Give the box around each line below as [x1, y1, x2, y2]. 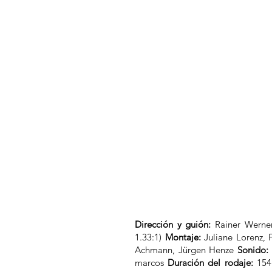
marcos [135, 257, 168, 268]
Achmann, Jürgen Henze [135, 244, 238, 256]
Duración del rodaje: [168, 257, 253, 268]
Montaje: [165, 231, 201, 243]
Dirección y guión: [135, 219, 215, 230]
